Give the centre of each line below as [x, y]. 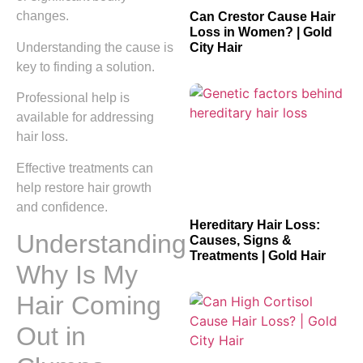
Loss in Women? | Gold [261, 32]
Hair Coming [89, 305]
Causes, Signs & [241, 241]
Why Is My [77, 275]
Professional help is [73, 98]
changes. [43, 16]
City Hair [216, 48]
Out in [51, 336]
